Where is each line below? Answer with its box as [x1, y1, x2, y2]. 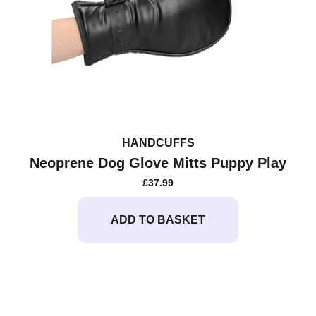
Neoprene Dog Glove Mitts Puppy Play [30, 155, 286, 171]
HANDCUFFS [121, 137, 195, 150]
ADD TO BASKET [111, 214, 205, 226]
